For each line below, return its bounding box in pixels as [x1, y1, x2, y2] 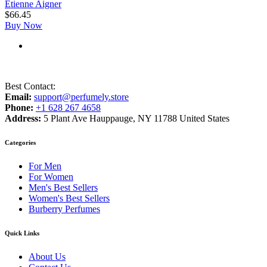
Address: [5, 113, 44, 123]
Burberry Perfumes [29, 203, 100, 214]
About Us [29, 251, 66, 262]
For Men [29, 160, 61, 171]
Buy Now [5, 20, 42, 30]
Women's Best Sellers [29, 193, 110, 203]
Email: [5, 91, 32, 102]
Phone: [5, 102, 33, 113]
